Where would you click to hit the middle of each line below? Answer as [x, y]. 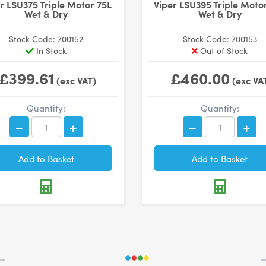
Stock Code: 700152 [46, 39]
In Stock [50, 50]
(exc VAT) [75, 80]
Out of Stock [223, 50]
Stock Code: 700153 [220, 39]
